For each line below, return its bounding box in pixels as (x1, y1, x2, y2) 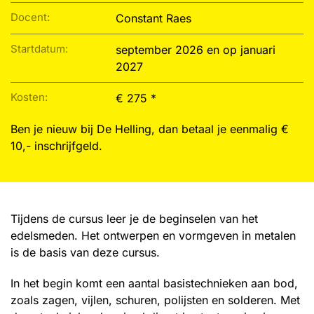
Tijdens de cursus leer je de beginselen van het (11, 212, 258, 226)
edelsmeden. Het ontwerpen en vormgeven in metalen (11, 228, 296, 243)
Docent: (11, 11, 50, 24)
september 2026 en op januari (116, 43, 275, 57)
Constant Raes (116, 11, 191, 25)
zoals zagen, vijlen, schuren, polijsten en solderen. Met (11, 293, 300, 307)
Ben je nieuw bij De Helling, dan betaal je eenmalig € (11, 122, 289, 136)
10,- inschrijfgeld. (11, 139, 102, 153)
